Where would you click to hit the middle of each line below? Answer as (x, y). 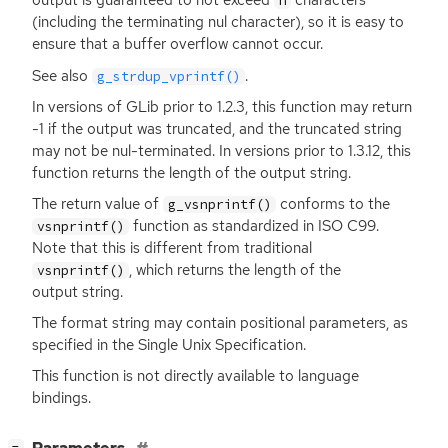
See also (62, 75)
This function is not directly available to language (195, 375)
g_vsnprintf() (219, 204)
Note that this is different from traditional (172, 247)
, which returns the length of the (235, 269)
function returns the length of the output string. (191, 172)
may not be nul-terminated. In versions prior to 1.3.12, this (221, 150)
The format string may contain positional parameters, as (220, 322)
